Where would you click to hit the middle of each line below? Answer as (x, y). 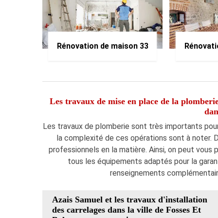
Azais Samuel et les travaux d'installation (130, 200)
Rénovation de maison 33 (102, 46)
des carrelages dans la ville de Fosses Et (127, 210)
